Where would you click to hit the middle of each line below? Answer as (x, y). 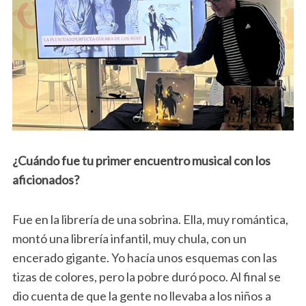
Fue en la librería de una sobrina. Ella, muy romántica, (150, 220)
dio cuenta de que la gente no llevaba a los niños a (141, 296)
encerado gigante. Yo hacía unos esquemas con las (144, 258)
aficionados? (45, 180)
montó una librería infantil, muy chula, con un (129, 239)
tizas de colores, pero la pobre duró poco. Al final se (146, 277)
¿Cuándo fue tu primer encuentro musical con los (141, 161)
